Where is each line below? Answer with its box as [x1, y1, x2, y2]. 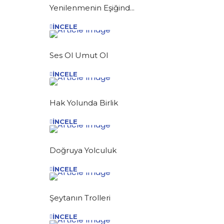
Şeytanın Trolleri [49, 192, 110, 202]
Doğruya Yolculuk [49, 145, 116, 155]
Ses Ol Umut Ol [49, 50, 108, 60]
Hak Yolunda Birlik [49, 97, 118, 107]
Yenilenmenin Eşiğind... [49, 2, 134, 12]
